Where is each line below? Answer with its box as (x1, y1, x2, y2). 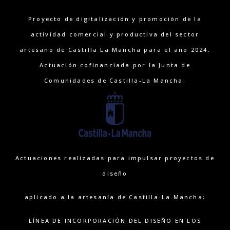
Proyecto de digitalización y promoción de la (28, 15, 202, 23)
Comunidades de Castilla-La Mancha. (44, 76, 186, 85)
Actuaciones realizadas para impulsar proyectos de (15, 154, 215, 162)
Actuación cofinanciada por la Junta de (40, 61, 190, 69)
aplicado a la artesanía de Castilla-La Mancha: (24, 193, 206, 201)
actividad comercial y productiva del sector (30, 30, 200, 39)
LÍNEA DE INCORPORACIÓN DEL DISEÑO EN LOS (28, 216, 201, 224)
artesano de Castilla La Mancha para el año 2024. (20, 46, 210, 54)
